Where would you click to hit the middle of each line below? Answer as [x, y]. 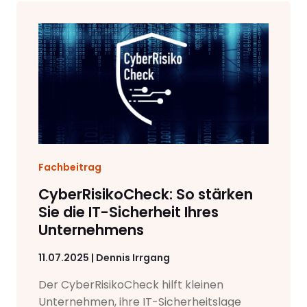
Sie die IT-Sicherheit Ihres [128, 212]
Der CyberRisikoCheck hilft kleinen [131, 284]
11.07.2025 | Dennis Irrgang [104, 257]
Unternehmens [91, 230]
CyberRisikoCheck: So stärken [146, 194]
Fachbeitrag [70, 167]
